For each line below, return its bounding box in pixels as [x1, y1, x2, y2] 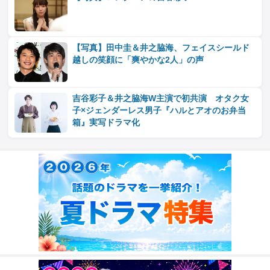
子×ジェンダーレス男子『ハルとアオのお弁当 [72, 106, 246, 116]
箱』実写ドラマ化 [72, 118, 140, 128]
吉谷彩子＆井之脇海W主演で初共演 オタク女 [72, 94, 250, 104]
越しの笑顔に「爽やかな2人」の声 [72, 55, 204, 65]
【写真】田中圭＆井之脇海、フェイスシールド [72, 43, 250, 53]
